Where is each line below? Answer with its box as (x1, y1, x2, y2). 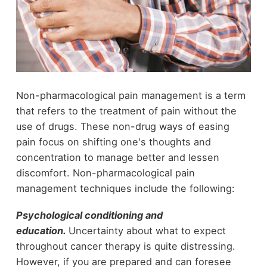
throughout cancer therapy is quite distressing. (15, 240, 235, 253)
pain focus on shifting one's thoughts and (15, 136, 211, 148)
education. (15, 225, 69, 237)
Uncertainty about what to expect (68, 225, 226, 237)
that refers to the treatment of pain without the (15, 105, 237, 117)
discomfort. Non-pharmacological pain (15, 167, 195, 179)
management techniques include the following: (15, 182, 235, 195)
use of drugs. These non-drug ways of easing (15, 120, 229, 133)
